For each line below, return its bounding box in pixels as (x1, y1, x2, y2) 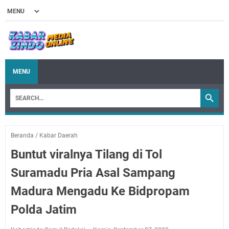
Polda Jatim (11, 202, 77, 217)
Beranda (11, 131, 34, 139)
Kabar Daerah (39, 131, 78, 139)
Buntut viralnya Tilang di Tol (11, 147, 162, 162)
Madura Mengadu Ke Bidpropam (11, 184, 190, 198)
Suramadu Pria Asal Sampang (11, 165, 175, 180)
